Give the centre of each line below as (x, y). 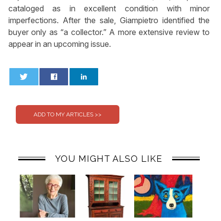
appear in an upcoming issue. (59, 44)
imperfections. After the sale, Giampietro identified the (109, 20)
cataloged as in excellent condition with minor (109, 8)
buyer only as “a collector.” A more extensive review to (109, 32)
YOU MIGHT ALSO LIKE (109, 159)
